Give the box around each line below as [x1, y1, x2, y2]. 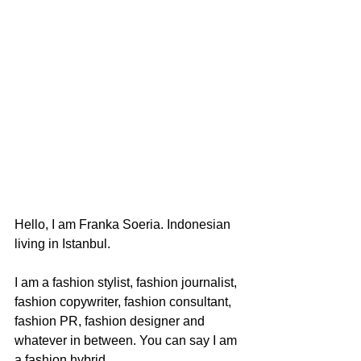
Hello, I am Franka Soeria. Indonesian [15, 217, 234, 231]
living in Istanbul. [15, 236, 110, 251]
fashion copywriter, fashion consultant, [15, 294, 234, 309]
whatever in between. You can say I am [15, 333, 240, 347]
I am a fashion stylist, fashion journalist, [15, 275, 240, 289]
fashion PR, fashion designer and [15, 313, 208, 328]
